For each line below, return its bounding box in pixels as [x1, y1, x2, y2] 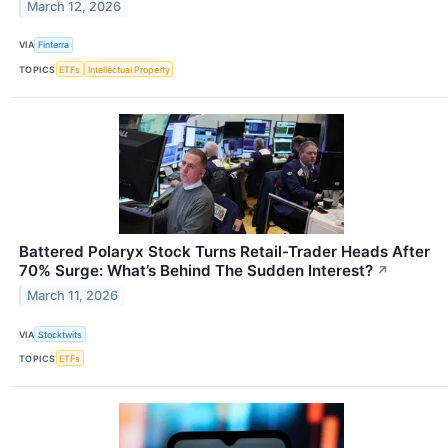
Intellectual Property [87, 63, 170, 75]
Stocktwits [38, 328, 83, 340]
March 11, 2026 [27, 287, 119, 303]
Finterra [38, 39, 70, 51]
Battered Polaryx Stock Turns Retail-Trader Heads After [19, 242, 430, 262]
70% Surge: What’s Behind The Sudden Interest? [19, 261, 373, 281]
